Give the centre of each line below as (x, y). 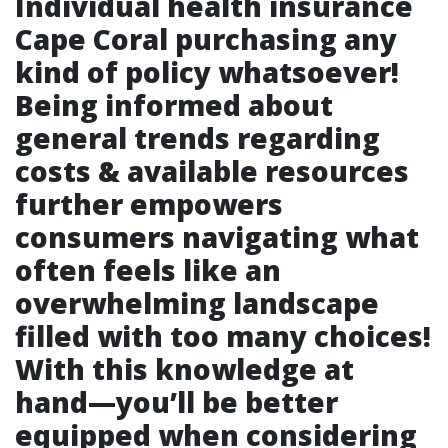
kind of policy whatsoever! (207, 72)
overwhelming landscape (197, 303)
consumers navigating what (217, 237)
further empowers (149, 204)
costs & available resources (212, 171)
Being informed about (174, 105)
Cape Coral (91, 39)
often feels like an (148, 270)
